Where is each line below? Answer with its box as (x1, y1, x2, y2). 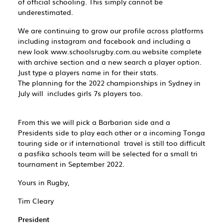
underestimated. (18, 6, 73, 17)
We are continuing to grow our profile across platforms (18, 25, 204, 35)
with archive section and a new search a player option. (18, 56, 202, 67)
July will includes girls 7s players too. (18, 88, 143, 98)
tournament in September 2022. (18, 158, 124, 169)
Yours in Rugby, (18, 177, 69, 187)
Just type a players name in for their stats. (18, 67, 158, 77)
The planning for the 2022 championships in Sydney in (18, 77, 201, 88)
